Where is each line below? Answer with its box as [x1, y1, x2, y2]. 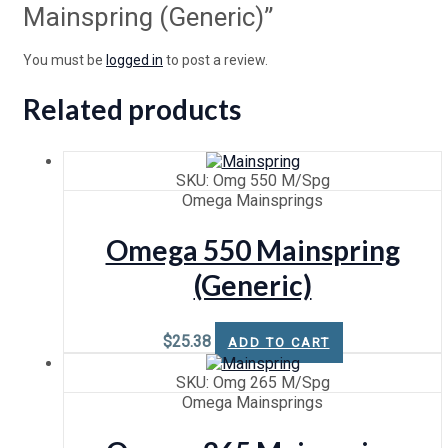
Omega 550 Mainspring [105, 232, 400, 267]
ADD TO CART [227, 334, 330, 350]
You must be [23, 52, 106, 69]
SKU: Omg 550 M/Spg [175, 170, 330, 190]
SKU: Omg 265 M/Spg [175, 372, 330, 392]
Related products [23, 92, 241, 127]
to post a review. [163, 52, 268, 69]
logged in [106, 52, 163, 69]
